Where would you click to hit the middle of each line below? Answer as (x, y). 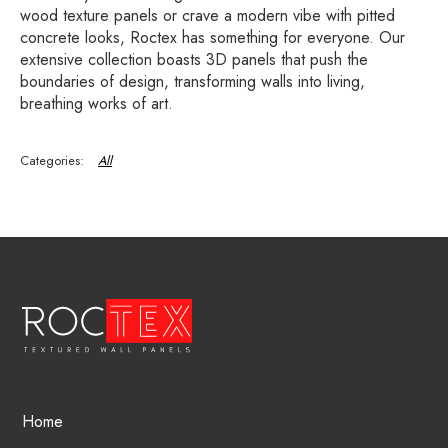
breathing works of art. (96, 103)
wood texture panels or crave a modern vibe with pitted (207, 15)
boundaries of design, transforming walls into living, (192, 81)
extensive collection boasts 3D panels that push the (194, 59)
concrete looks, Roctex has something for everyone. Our (212, 37)
